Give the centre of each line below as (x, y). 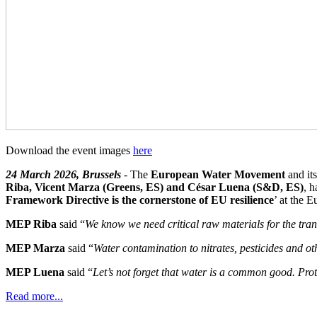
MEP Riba (31, 224)
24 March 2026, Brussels (63, 175)
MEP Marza (35, 248)
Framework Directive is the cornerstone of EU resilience (140, 200)
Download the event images (69, 151)
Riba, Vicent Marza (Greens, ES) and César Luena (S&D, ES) (155, 188)
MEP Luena (35, 272)
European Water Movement (218, 175)
